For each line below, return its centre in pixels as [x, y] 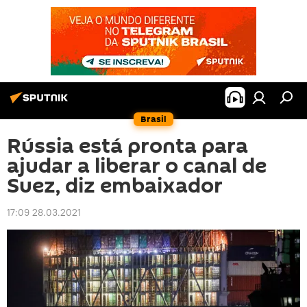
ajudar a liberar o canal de [137, 166]
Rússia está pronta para [127, 146]
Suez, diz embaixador [115, 186]
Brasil [153, 119]
